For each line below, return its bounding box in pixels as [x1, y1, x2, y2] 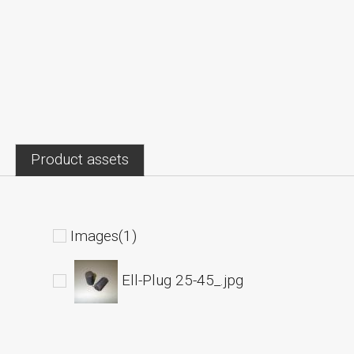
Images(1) [70, 227, 137, 246]
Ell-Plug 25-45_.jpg [121, 270, 243, 289]
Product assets [31, 150, 129, 169]
